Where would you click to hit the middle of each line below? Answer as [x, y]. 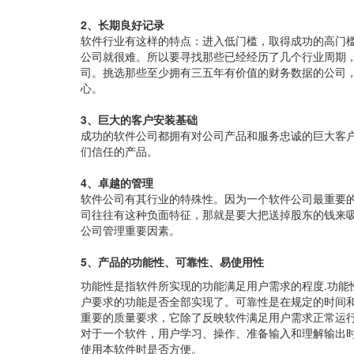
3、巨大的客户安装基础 [139, 119]
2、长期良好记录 [122, 24]
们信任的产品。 [119, 151]
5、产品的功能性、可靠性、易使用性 [172, 262]
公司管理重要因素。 [130, 230]
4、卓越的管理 [117, 183]
